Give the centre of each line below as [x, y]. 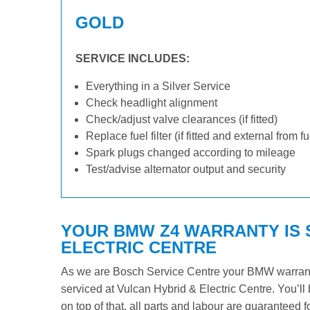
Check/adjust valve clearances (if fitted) [182, 119]
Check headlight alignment [152, 103]
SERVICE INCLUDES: [133, 58]
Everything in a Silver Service [158, 86]
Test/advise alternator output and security [186, 169]
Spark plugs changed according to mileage [191, 153]
